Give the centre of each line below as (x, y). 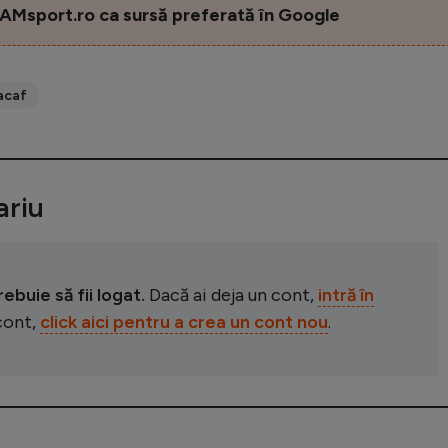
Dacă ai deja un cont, (231, 294)
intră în (346, 294)
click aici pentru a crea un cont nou (184, 321)
